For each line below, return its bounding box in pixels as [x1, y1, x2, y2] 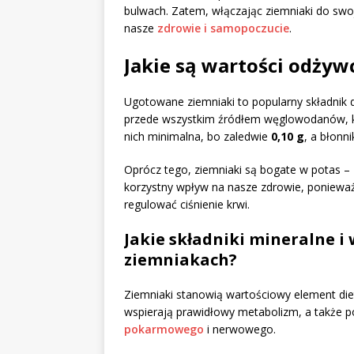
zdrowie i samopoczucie [157, 21, 289, 36]
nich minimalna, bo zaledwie [124, 129, 271, 145]
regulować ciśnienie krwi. [124, 197, 250, 213]
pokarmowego [124, 322, 204, 337]
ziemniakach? [124, 249, 237, 271]
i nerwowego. [204, 322, 276, 337]
